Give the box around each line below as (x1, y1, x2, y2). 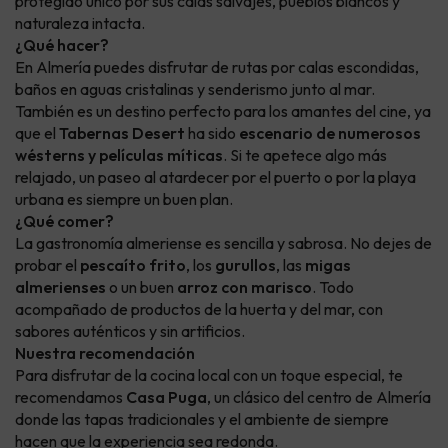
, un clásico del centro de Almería (207, 387, 431, 408)
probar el (15, 255, 80, 276)
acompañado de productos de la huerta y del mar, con (15, 299, 383, 320)
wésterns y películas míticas (15, 145, 223, 166)
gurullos (215, 255, 276, 276)
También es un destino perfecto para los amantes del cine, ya (15, 101, 431, 122)
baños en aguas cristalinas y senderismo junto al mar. (15, 79, 375, 100)
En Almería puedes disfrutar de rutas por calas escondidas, (15, 57, 419, 78)
